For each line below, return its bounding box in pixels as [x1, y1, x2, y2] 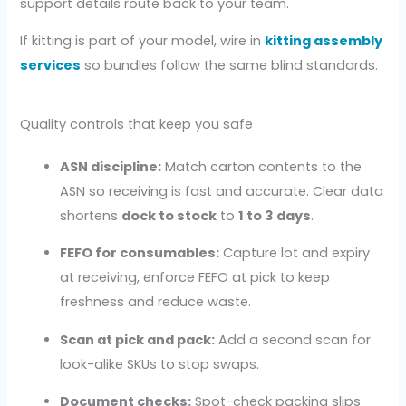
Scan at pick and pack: [60, 330, 216, 349]
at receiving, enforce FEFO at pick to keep [60, 268, 331, 287]
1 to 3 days [238, 206, 312, 225]
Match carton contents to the [161, 157, 362, 176]
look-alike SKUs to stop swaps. [60, 354, 260, 373]
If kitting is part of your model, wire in [20, 32, 266, 51]
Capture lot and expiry [219, 244, 371, 263]
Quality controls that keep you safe [20, 114, 254, 133]
